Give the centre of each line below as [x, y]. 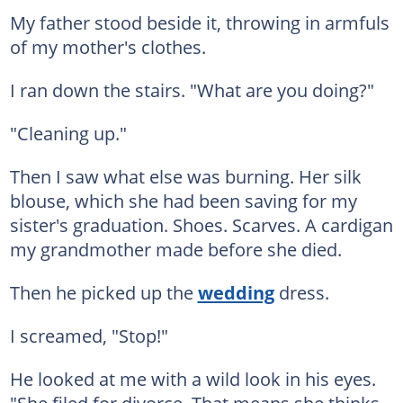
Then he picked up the [103, 292]
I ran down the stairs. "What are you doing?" [192, 90]
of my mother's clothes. [107, 46]
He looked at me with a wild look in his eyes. [193, 378]
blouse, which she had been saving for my [183, 200]
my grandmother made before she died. [175, 249]
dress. [301, 292]
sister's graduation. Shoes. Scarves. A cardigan [201, 224]
